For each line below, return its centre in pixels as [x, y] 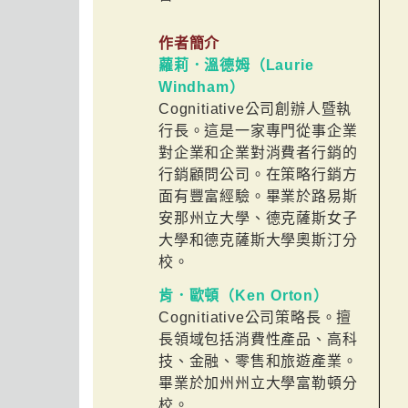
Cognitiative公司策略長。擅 [255, 317]
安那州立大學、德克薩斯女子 [258, 218]
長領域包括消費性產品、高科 [258, 339]
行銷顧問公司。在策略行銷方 [258, 174]
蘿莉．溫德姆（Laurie [236, 65]
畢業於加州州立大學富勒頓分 [258, 382]
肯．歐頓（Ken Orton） [244, 295]
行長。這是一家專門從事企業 [258, 130]
